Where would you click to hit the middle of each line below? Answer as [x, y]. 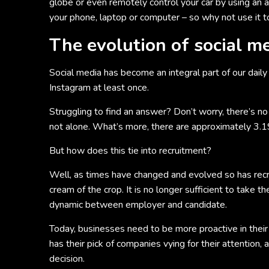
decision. [67, 259]
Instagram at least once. [99, 88]
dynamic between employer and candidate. [138, 205]
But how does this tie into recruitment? [130, 151]
